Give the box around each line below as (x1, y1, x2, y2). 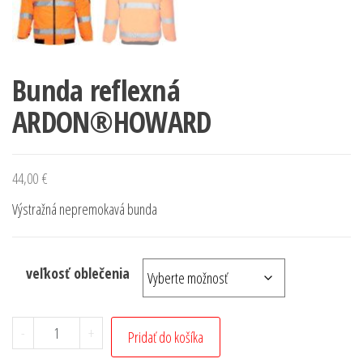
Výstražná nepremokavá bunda (12, 199, 157, 219)
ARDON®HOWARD (12, 101, 211, 142)
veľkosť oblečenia (25, 263, 130, 283)
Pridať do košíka (127, 327, 203, 347)
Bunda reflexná (12, 70, 180, 110)
